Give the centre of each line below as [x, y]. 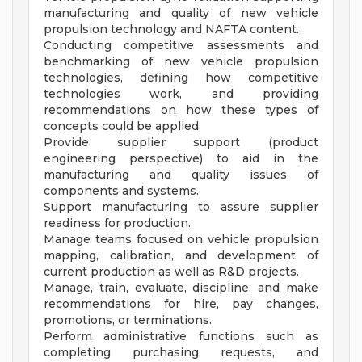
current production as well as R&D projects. [171, 272]
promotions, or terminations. [128, 320]
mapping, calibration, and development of [181, 256]
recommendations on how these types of [181, 110]
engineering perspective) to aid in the [181, 159]
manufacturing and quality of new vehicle [181, 13]
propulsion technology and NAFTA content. [171, 29]
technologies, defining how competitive [181, 78]
